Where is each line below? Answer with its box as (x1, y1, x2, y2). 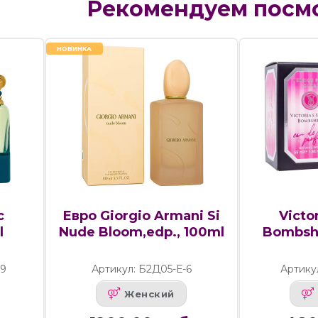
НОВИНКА (57, 45, 92, 53)
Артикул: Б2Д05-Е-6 (91, 263, 192, 276)
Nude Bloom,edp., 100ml (58, 224, 224, 241)
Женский (124, 287, 175, 300)
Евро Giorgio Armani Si (62, 208, 221, 224)
